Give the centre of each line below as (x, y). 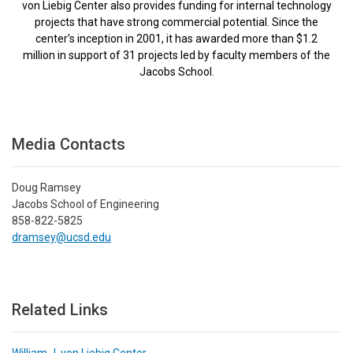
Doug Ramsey (46, 187)
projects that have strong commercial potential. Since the (176, 22)
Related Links (60, 309)
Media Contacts (69, 144)
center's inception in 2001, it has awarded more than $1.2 (176, 38)
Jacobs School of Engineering (85, 204)
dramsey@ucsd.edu (61, 237)
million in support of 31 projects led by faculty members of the (176, 55)
